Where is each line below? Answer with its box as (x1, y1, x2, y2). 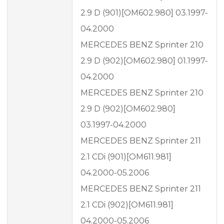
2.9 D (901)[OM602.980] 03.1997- (80, 8, 208, 18)
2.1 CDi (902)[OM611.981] (80, 200, 173, 210)
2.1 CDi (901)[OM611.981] (80, 152, 171, 162)
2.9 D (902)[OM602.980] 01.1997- (80, 56, 208, 66)
